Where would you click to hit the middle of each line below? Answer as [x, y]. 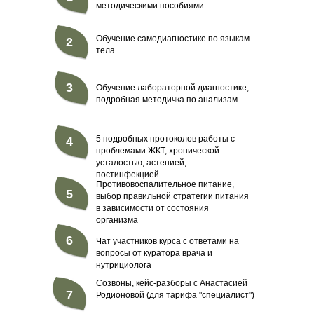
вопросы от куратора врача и [154, 253]
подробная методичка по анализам [167, 100]
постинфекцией [128, 175]
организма [117, 220]
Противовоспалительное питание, [165, 185]
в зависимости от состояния [152, 209]
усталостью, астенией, [141, 163]
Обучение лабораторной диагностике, [172, 88]
